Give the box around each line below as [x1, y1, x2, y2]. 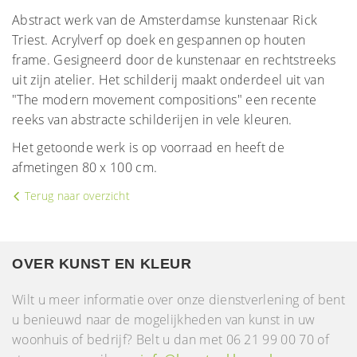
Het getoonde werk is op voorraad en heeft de [12, 139, 285, 156]
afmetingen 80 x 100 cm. [12, 159, 158, 176]
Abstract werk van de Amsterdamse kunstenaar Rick [12, 11, 318, 29]
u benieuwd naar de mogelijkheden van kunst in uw [12, 311, 316, 328]
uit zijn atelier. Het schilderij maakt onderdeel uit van [12, 71, 324, 88]
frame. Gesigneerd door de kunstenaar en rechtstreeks [12, 51, 336, 69]
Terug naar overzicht [21, 188, 131, 203]
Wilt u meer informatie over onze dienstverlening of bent [12, 291, 345, 308]
